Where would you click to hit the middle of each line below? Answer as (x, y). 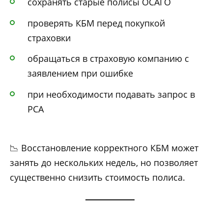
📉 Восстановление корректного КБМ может (104, 148)
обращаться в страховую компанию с (108, 59)
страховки (49, 38)
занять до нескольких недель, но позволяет (104, 162)
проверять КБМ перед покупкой (96, 23)
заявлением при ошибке (80, 73)
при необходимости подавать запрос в (111, 94)
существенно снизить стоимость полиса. (97, 177)
